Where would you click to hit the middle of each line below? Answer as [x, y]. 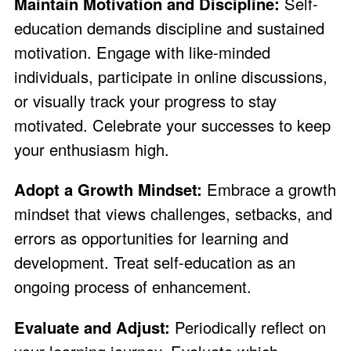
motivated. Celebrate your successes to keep [172, 125]
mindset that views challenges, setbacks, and [173, 214]
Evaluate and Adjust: [92, 327]
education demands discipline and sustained [169, 28]
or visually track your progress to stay [145, 101]
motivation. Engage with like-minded [142, 52]
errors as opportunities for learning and [151, 238]
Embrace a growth [269, 190]
